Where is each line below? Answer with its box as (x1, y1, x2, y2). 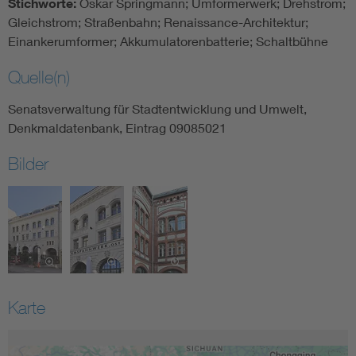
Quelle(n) (8, 67, 70, 88)
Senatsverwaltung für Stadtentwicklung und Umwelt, (8, 101, 307, 117)
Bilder (8, 153, 48, 175)
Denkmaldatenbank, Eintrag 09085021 (8, 120, 226, 136)
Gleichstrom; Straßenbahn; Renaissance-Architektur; (8, 14, 308, 30)
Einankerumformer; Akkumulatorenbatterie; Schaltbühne (8, 33, 328, 49)
